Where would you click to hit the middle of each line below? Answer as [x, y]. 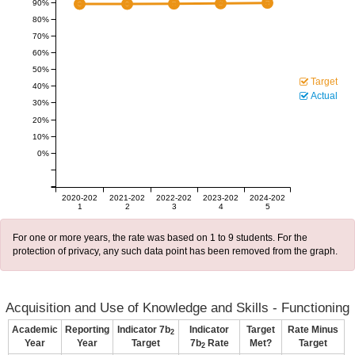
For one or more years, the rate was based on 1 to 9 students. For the [160, 238]
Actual [324, 96]
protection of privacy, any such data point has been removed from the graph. [175, 251]
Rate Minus [313, 330]
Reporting [87, 330]
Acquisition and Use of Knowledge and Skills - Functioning [177, 308]
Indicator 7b [144, 330]
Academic [35, 330]
